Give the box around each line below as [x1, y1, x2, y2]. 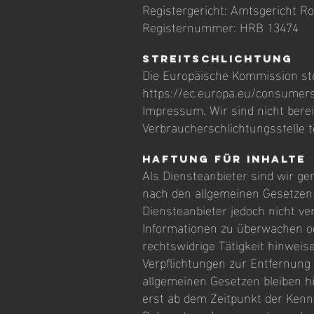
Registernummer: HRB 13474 [142, 15, 299, 38]
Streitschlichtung [142, 52, 293, 65]
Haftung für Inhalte [142, 152, 306, 165]
